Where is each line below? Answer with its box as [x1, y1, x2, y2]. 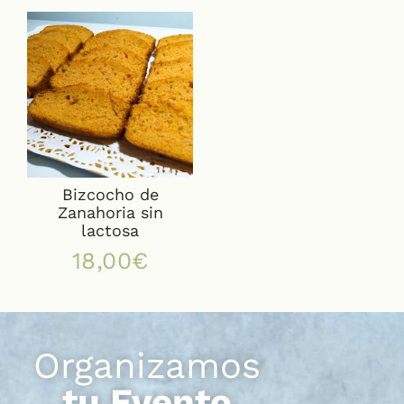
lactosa [81, 221, 139, 241]
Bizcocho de [61, 185, 159, 205]
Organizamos [32, 344, 261, 388]
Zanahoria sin [57, 203, 163, 223]
